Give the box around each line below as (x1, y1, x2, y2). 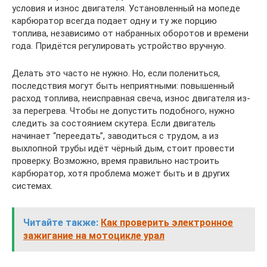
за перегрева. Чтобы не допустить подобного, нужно (12, 105, 235, 116)
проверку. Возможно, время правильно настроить (12, 156, 219, 166)
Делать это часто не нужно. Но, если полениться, (12, 68, 220, 79)
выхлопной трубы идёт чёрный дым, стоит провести (12, 143, 234, 154)
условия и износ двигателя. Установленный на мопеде (12, 3, 240, 14)
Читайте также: (23, 217, 98, 228)
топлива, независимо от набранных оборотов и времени (12, 28, 249, 39)
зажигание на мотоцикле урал (23, 230, 164, 241)
